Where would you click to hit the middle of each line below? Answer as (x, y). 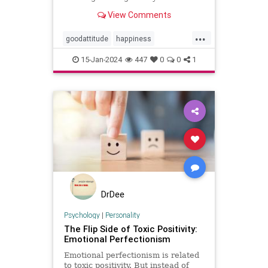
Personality (122, 215)
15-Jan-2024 (100, 60)
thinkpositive (87, 96)
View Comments (138, 15)
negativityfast (129, 58)
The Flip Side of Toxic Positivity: (130, 229)
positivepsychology (98, 77)
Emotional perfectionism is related (131, 255)
